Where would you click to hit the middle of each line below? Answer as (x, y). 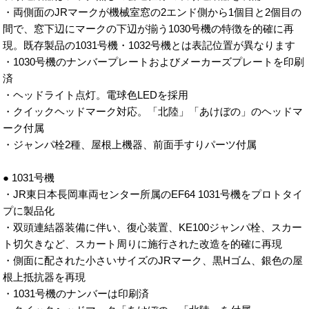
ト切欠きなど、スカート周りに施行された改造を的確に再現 (143, 244)
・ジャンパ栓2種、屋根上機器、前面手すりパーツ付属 (130, 145)
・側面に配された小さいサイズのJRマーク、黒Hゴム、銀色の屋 (153, 261)
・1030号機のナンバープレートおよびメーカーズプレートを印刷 (154, 62)
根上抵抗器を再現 (44, 277)
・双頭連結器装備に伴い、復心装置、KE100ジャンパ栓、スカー (153, 228)
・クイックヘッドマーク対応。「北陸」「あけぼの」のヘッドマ (153, 112)
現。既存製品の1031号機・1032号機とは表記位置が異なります (149, 46)
